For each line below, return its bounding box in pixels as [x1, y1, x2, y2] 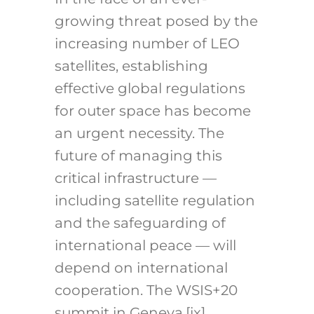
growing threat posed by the [54, 13, 258, 30]
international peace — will [54, 237, 236, 254]
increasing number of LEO [54, 35, 240, 53]
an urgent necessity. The [54, 125, 224, 142]
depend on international [54, 259, 228, 277]
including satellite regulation [54, 192, 255, 210]
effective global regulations [54, 80, 245, 97]
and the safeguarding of [54, 214, 226, 232]
